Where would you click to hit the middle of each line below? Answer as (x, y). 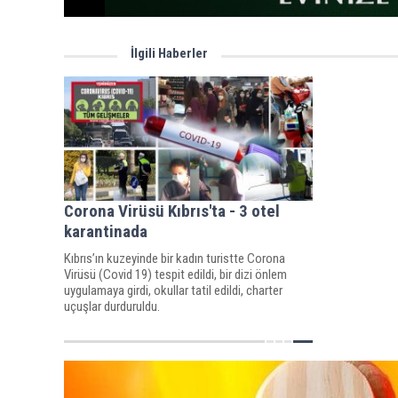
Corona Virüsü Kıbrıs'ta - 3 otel (172, 211)
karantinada (106, 231)
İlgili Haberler (169, 53)
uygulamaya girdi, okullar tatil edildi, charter (173, 290)
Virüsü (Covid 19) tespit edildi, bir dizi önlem (175, 274)
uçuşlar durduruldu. (112, 306)
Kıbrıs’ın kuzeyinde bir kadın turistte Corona (175, 258)
